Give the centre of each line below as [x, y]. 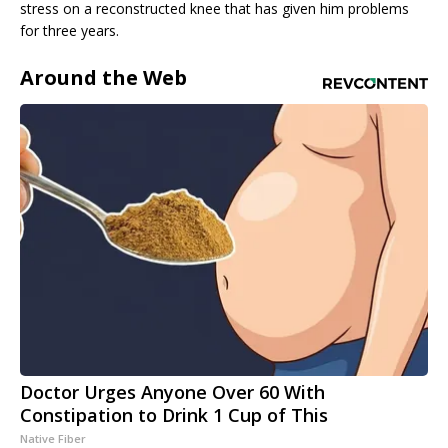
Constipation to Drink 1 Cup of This [174, 415]
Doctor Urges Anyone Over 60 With [172, 392]
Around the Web [103, 78]
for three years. [69, 31]
